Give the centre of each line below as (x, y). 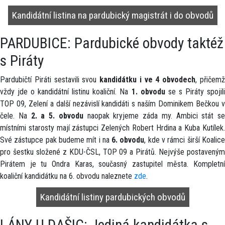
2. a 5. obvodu (57, 116)
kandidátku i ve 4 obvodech (148, 80)
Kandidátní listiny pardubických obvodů (113, 197)
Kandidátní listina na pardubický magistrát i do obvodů (113, 15)
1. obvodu (148, 92)
